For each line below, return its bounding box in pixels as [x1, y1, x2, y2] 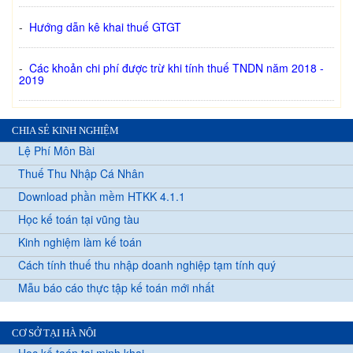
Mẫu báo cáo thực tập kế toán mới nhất [18, 280, 214, 296]
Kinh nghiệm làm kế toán [18, 234, 142, 251]
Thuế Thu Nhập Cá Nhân [18, 165, 144, 182]
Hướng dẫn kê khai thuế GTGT [29, 19, 181, 35]
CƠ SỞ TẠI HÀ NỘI [12, 327, 96, 340]
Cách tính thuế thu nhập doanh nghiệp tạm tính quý [18, 257, 276, 273]
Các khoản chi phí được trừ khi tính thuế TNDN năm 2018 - [29, 60, 324, 76]
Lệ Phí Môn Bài [18, 143, 95, 159]
